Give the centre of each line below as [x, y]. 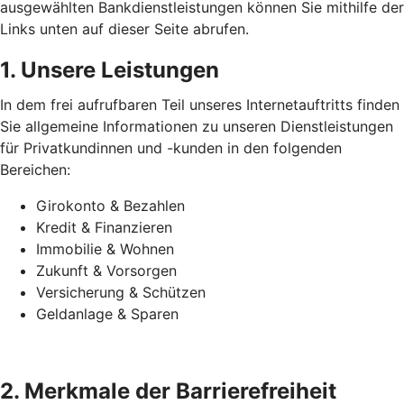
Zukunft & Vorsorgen [106, 271]
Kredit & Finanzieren [104, 227]
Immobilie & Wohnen [105, 249]
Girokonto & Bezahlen [110, 206]
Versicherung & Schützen [121, 292]
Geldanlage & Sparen [107, 314]
